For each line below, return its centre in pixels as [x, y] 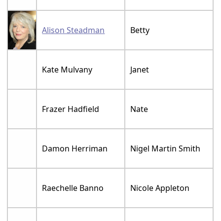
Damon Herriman [75, 148]
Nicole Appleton [160, 188]
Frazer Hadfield [71, 109]
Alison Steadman [74, 30]
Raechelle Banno [73, 188]
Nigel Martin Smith [166, 148]
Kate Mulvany [67, 69]
